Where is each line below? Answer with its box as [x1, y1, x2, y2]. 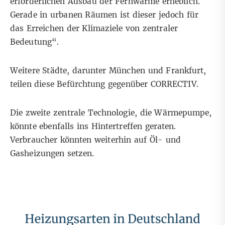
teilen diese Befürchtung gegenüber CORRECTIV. [10, 79, 198, 89]
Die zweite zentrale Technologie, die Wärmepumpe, [10, 108, 212, 118]
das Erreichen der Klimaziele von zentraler [10, 24, 178, 34]
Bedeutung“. [10, 37, 59, 47]
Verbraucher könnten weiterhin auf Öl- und [10, 135, 181, 145]
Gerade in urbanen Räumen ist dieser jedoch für [10, 10, 199, 20]
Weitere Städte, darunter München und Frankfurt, [10, 66, 206, 76]
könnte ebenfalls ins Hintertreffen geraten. [10, 122, 176, 132]
